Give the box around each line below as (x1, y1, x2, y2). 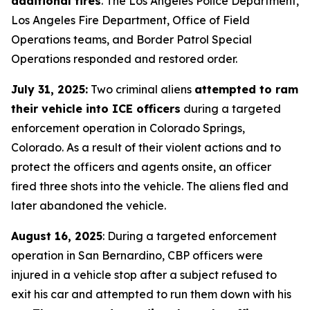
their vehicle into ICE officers (11, 102, 181, 116)
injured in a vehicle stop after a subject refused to (11, 268, 277, 282)
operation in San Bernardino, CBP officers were (11, 248, 263, 262)
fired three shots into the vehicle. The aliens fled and (11, 179, 289, 193)
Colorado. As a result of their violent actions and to (11, 140, 281, 154)
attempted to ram (194, 82, 298, 96)
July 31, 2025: (11, 82, 88, 96)
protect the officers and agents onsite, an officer (11, 160, 271, 174)
